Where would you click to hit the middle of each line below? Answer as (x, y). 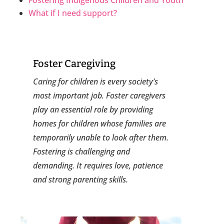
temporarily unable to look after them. (101, 137)
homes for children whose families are (100, 123)
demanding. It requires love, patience (98, 165)
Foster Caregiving (74, 63)
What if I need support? (73, 13)
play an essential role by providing (93, 109)
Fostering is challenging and (82, 151)
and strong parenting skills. (81, 179)
